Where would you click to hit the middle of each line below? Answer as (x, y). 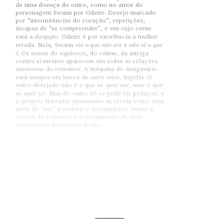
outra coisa (105, 77)
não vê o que (146, 44)
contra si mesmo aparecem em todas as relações (87, 61)
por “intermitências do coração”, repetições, (80, 20)
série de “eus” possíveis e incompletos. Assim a (84, 109)
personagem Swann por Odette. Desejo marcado (86, 12)
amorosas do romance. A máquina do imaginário (87, 68)
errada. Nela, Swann (45, 44)
